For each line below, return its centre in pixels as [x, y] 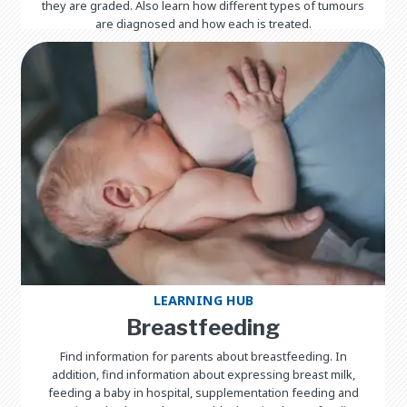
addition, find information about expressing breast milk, [203, 374]
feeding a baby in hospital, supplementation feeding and [203, 392]
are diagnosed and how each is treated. [203, 23]
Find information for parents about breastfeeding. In [203, 356]
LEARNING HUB [203, 300]
